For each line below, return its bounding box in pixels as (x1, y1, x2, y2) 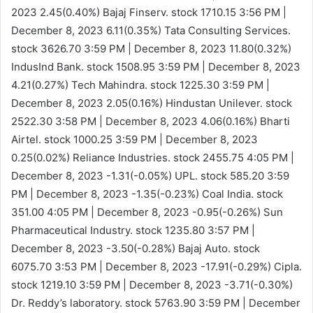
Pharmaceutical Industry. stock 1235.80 (11, 223, 208, 237)
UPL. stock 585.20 (172, 168, 267, 182)
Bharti (257, 114, 290, 128)
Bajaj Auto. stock (175, 241, 260, 255)
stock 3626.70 (11, 41, 84, 55)
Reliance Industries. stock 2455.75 (70, 150, 247, 164)
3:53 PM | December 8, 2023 (54, 259, 198, 273)
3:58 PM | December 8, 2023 (55, 114, 198, 128)
